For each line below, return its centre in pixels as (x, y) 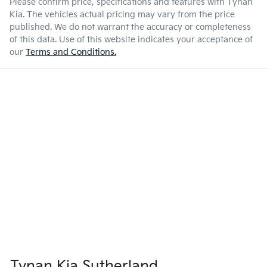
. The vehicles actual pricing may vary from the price (129, 15)
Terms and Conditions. (71, 52)
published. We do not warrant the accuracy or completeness (130, 27)
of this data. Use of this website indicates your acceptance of (131, 40)
